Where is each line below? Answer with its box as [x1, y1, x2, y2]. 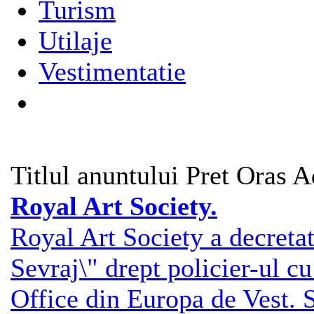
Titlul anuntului [11, 161, 186, 190]
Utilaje [39, 26, 112, 55]
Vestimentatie [39, 57, 186, 86]
